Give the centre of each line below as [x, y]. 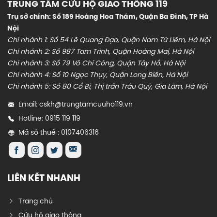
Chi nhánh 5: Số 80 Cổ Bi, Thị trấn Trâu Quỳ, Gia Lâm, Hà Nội [107, 87]
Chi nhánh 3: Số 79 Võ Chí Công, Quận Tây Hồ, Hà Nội [96, 64]
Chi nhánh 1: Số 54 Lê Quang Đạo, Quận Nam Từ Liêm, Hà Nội [108, 41]
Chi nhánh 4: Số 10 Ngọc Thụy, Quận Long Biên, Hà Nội [97, 76]
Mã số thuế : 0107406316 [59, 133]
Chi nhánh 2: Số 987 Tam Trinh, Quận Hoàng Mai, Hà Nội [101, 52]
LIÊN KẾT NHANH [44, 178]
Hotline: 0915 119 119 [49, 119]
